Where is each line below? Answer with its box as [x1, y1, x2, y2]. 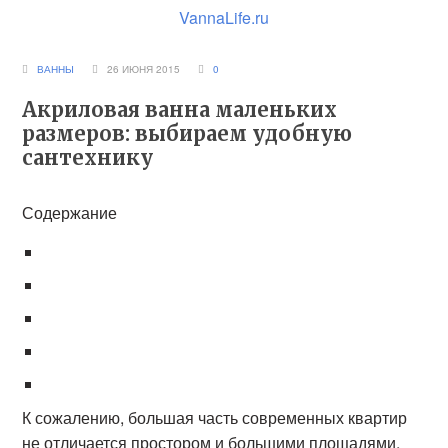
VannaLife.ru [179, 6, 269, 29]
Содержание [22, 201, 118, 224]
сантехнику [22, 145, 154, 170]
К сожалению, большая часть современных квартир [22, 406, 408, 429]
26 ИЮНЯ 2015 [98, 62, 199, 76]
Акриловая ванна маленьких [22, 97, 338, 122]
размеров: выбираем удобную [22, 121, 353, 146]
